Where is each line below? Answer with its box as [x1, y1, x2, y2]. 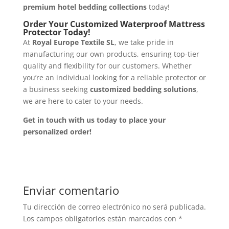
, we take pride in [114, 37, 174, 48]
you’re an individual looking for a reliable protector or [22, 73, 206, 83]
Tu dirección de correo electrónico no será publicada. [22, 202, 206, 212]
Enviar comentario [22, 182, 119, 198]
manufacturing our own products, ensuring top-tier [22, 49, 199, 59]
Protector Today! [22, 27, 90, 38]
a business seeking [22, 84, 90, 95]
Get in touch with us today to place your [22, 115, 166, 125]
